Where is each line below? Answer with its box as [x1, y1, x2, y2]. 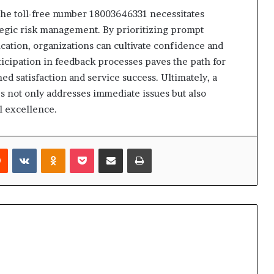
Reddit [7, 143, 32, 153]
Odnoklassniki [65, 143, 119, 153]
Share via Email [122, 143, 144, 153]
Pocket [94, 143, 120, 153]
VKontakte [36, 143, 78, 153]
